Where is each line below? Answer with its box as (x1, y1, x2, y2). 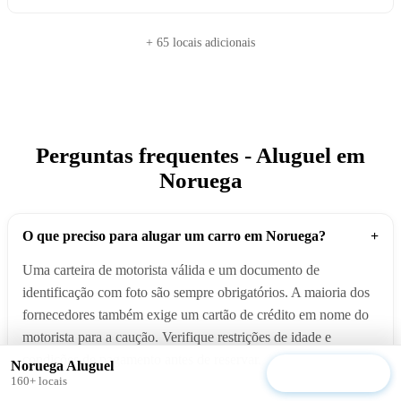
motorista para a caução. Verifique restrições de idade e (22, 329, 331, 346)
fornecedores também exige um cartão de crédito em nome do (22, 307, 369, 323)
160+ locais (11, 374, 67, 388)
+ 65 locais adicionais (146, 35, 255, 50)
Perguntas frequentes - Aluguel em (36, 143, 365, 168)
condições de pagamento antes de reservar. (22, 352, 261, 368)
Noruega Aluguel (11, 358, 114, 373)
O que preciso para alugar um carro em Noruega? (22, 228, 326, 244)
